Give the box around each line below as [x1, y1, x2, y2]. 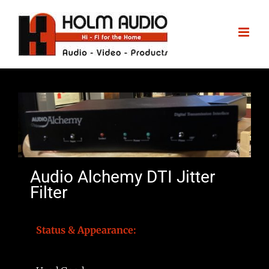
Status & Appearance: [36, 223, 136, 236]
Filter [30, 182, 67, 202]
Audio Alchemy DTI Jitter [30, 166, 215, 187]
